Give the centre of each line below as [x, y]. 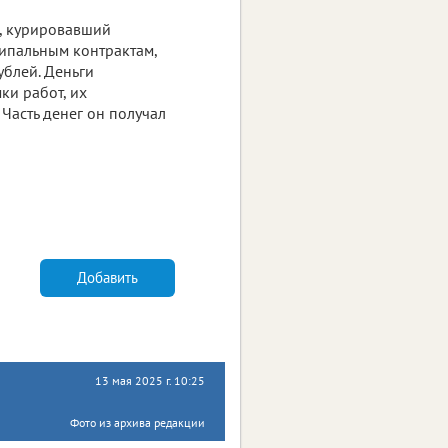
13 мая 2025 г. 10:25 [150, 380]
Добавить [107, 278]
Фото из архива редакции [137, 422]
